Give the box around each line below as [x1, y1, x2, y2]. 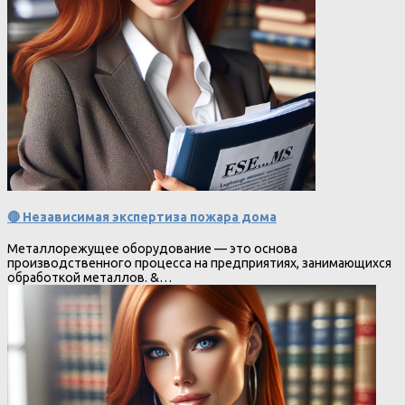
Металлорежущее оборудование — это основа [7, 240, 297, 256]
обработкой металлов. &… [7, 269, 172, 285]
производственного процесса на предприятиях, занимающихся [7, 255, 391, 270]
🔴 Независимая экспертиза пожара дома [7, 210, 277, 225]
